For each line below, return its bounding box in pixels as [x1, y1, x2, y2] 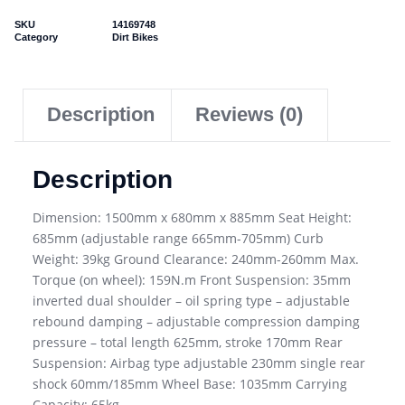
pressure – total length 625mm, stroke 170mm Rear [33, 333, 343, 351]
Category [14, 31, 58, 42]
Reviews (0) [195, 103, 304, 127]
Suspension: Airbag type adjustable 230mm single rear [33, 353, 365, 372]
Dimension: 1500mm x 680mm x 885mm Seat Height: [33, 208, 352, 226]
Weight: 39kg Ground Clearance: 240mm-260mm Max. [33, 250, 359, 268]
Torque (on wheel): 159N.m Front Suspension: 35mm [33, 270, 351, 288]
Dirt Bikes [112, 31, 158, 42]
